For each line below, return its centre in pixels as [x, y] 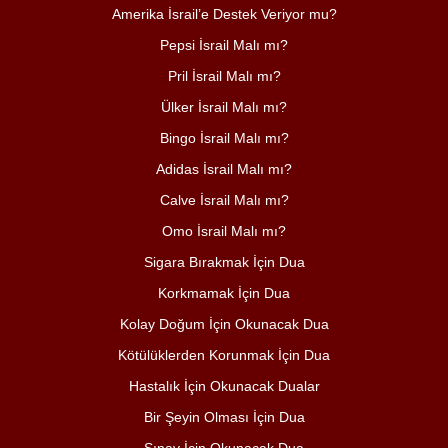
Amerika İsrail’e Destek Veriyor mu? [224, 13]
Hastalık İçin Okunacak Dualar [224, 385]
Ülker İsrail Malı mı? [224, 106]
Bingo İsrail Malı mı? [224, 137]
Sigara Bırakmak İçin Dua [224, 261]
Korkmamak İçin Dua [224, 292]
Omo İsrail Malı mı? [224, 230]
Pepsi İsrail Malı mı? [224, 44]
